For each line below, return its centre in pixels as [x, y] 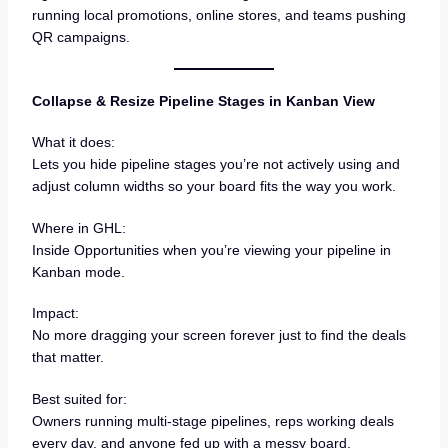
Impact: [55, 313]
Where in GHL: [78, 227]
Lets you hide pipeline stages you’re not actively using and [215, 164]
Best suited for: [79, 398]
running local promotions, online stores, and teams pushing [218, 14]
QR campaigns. [80, 36]
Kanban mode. [78, 271]
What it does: [73, 142]
